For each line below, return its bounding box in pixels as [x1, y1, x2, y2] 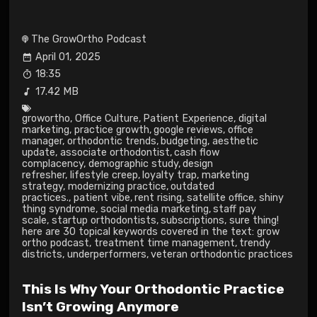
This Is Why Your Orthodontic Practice [22, 280, 285, 297]
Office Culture [74, 113, 139, 125]
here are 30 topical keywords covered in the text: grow [22, 226, 280, 238]
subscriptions [161, 214, 225, 227]
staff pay [213, 203, 257, 216]
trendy [239, 237, 271, 250]
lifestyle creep [69, 169, 138, 182]
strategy [22, 180, 64, 193]
